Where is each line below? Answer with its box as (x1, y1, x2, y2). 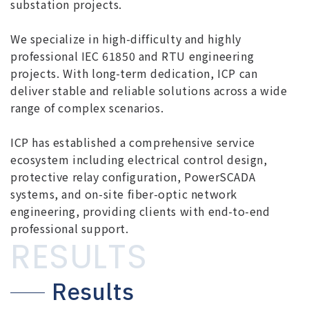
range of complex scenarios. (10, 99, 164, 116)
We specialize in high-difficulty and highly (10, 30, 241, 47)
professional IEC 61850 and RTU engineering (10, 47, 255, 64)
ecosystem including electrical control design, (10, 150, 268, 168)
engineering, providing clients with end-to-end (10, 202, 270, 219)
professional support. (10, 219, 129, 237)
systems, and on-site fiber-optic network (10, 185, 238, 202)
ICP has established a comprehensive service (10, 133, 255, 150)
